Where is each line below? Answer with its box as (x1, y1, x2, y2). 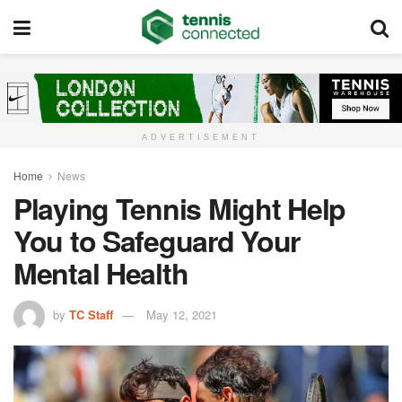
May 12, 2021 (146, 306, 217, 324)
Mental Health (13, 252, 188, 294)
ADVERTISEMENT (142, 133, 260, 143)
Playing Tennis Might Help (13, 188, 345, 230)
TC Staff (69, 306, 113, 324)
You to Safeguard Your (13, 220, 301, 262)
